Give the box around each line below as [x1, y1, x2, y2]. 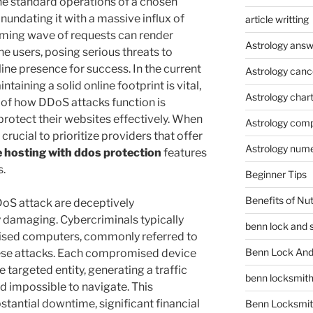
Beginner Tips [245, 168, 307, 180]
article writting [245, 13, 309, 25]
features [161, 145, 207, 159]
